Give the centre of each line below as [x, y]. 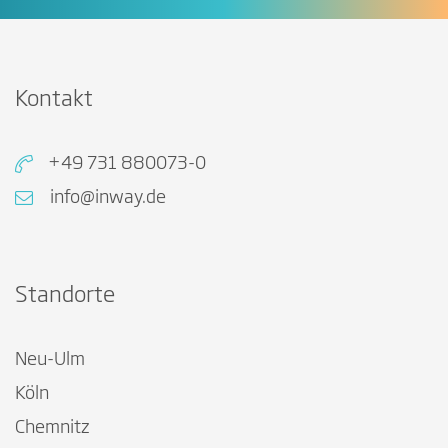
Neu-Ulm [50, 359]
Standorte [65, 295]
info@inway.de [108, 197]
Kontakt [54, 99]
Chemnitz [52, 427]
